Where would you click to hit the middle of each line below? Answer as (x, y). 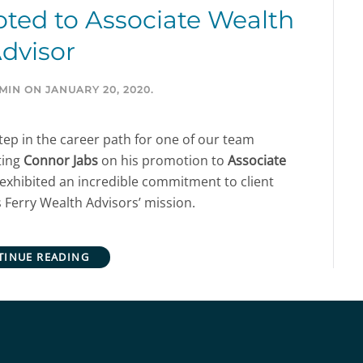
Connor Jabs (61, 160)
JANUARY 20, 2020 (98, 89)
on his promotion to (163, 160)
